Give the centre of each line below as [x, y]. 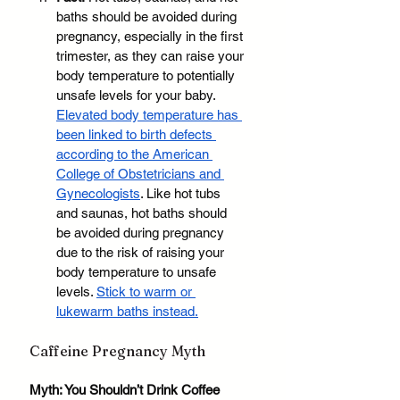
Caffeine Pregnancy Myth [117, 351]
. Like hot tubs [182, 194]
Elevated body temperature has [149, 115]
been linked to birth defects [136, 135]
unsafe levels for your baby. [137, 96]
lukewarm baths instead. [127, 312]
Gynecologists [98, 194]
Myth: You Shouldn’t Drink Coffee [126, 390]
